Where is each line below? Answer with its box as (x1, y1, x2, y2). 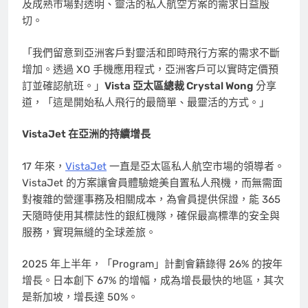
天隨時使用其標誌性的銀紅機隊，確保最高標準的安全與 (22, 209, 280, 222)
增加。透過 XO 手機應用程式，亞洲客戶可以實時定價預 (22, 63, 278, 76)
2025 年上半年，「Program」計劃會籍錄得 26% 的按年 (22, 258, 283, 271)
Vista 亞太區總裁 (104, 79, 186, 92)
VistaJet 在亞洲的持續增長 (22, 128, 151, 141)
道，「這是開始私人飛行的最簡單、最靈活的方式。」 (22, 96, 269, 109)
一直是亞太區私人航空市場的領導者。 (107, 159, 285, 173)
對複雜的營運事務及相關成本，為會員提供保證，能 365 (22, 192, 280, 206)
